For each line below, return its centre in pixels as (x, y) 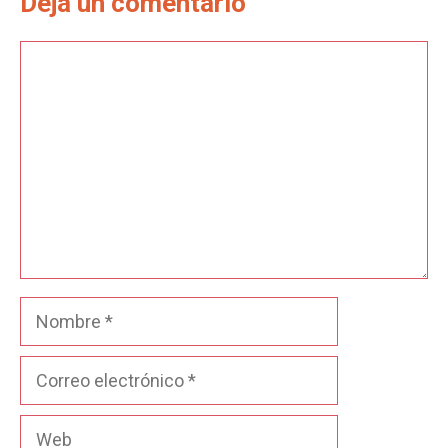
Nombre (51, 309)
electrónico (64, 396)
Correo (46, 368)
